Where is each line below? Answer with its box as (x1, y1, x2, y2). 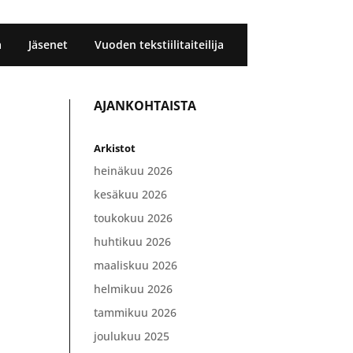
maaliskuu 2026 (94, 258, 178, 273)
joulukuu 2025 (94, 329, 170, 344)
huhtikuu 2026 (94, 234, 172, 249)
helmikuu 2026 (94, 281, 173, 296)
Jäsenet (28, 37, 68, 52)
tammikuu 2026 (94, 305, 177, 320)
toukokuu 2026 (94, 210, 173, 225)
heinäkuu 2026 (94, 163, 173, 178)
